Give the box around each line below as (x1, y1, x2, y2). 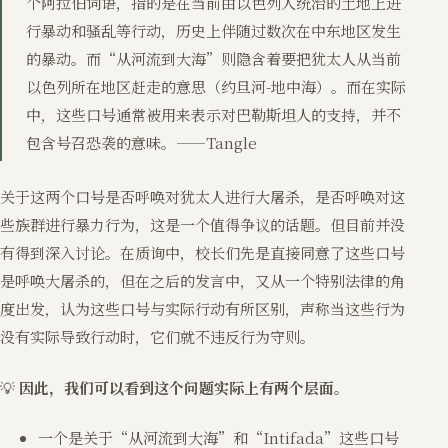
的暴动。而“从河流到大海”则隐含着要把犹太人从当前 (26, 47, 401, 69)
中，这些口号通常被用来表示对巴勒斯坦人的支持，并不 (26, 103, 401, 125)
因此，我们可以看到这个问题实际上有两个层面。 (15, 376, 349, 398)
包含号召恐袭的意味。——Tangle (26, 131, 257, 153)
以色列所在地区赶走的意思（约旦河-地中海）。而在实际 (26, 75, 406, 97)
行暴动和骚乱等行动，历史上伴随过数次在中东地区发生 (26, 19, 401, 41)
